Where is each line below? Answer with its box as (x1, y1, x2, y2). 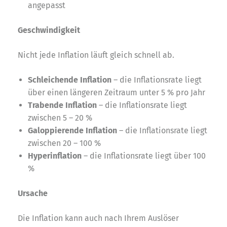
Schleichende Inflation (28, 74, 111, 85)
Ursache (18, 188, 48, 198)
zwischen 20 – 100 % (28, 138, 101, 148)
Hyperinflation (28, 150, 82, 161)
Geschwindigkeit (18, 25, 80, 35)
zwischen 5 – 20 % (28, 112, 92, 123)
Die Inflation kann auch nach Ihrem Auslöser (18, 213, 179, 223)
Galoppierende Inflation (28, 125, 117, 135)
